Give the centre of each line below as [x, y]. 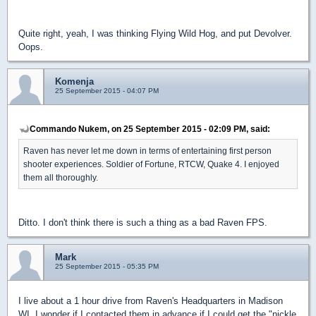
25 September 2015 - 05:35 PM [107, 266]
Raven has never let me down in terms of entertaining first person [147, 150]
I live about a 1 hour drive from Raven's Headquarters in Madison [151, 300]
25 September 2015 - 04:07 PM [107, 90]
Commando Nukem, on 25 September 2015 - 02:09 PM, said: [150, 128]
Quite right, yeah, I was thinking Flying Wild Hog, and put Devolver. [155, 33]
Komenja [74, 81]
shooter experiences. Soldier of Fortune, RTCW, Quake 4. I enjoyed [151, 164]
